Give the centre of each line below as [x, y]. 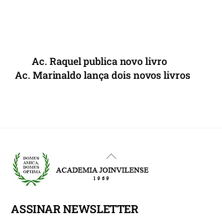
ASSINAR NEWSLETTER [75, 208]
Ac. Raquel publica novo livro [99, 61]
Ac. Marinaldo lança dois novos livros [103, 75]
